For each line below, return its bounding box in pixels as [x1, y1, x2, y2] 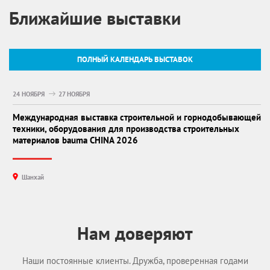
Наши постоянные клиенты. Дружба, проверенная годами [22, 255, 248, 267]
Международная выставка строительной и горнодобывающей [13, 111, 261, 124]
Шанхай [22, 173, 44, 182]
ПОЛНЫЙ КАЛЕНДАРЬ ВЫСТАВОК [77, 54, 193, 65]
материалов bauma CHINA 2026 [13, 134, 138, 146]
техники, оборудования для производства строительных [13, 123, 239, 135]
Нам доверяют [77, 221, 193, 245]
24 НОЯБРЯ [13, 90, 46, 99]
